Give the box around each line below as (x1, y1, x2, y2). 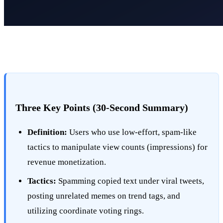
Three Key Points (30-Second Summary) (15, 102, 189, 113)
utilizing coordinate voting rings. (27, 206, 144, 216)
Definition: (27, 127, 68, 137)
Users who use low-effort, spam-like (67, 127, 197, 137)
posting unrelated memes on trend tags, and (27, 191, 181, 201)
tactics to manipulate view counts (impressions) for (27, 142, 208, 152)
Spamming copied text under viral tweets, (56, 176, 205, 186)
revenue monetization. (27, 157, 107, 167)
